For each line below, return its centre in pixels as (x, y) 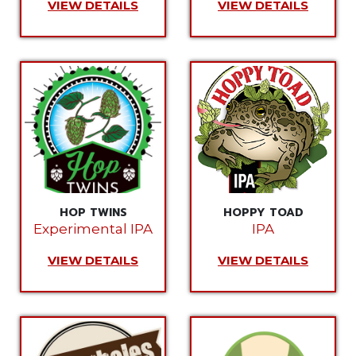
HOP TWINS (93, 213)
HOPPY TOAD (263, 213)
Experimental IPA (93, 229)
